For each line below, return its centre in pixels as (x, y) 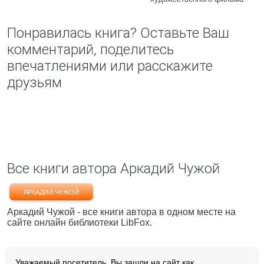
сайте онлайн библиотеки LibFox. (80, 222)
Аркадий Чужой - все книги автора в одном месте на (121, 212)
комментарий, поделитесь (90, 49)
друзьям (34, 82)
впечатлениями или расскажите (110, 66)
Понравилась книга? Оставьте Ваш (118, 33)
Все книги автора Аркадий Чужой (113, 169)
